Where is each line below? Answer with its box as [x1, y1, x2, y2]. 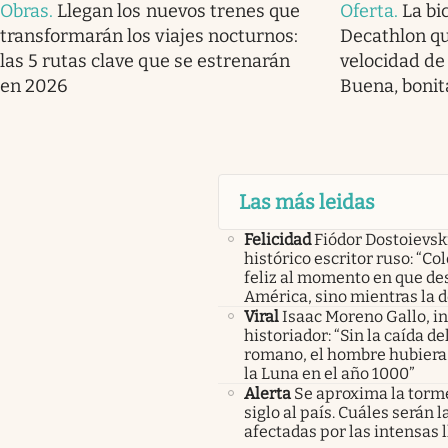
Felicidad [243, 230, 311, 250]
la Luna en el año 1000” [243, 364, 415, 384]
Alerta [243, 384, 291, 404]
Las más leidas [238, 190, 375, 215]
